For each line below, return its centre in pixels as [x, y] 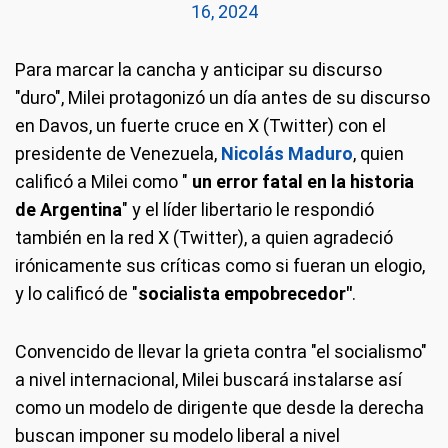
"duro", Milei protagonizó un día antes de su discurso [222, 98]
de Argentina [68, 210]
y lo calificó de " [76, 294]
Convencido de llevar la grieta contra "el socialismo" [221, 352]
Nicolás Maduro [287, 154]
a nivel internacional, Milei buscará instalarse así [208, 380]
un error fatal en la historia [301, 182]
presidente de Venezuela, [116, 154]
